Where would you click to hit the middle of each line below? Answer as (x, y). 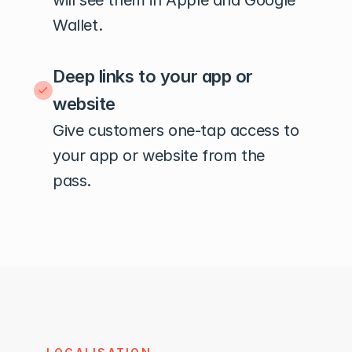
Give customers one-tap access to (176, 130)
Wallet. (78, 25)
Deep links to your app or (153, 76)
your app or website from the (159, 156)
